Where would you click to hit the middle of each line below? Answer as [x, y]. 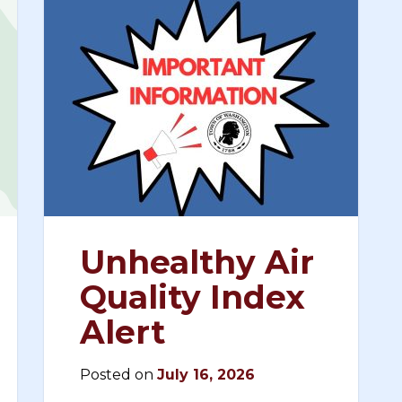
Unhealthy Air [197, 262]
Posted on [118, 375]
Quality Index [192, 297]
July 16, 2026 [206, 375]
